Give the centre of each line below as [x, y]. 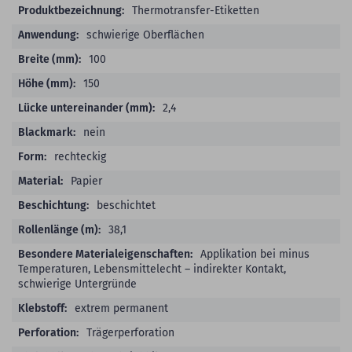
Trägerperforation [130, 332]
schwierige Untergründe [77, 284]
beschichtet [126, 205]
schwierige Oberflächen [145, 35]
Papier [86, 181]
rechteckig [80, 156]
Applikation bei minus [255, 254]
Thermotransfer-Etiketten [196, 10]
